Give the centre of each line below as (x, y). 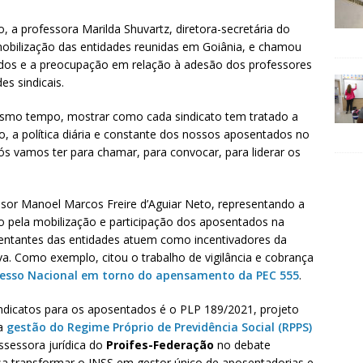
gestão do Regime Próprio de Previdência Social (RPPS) (159, 327)
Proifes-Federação (160, 344)
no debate (242, 344)
